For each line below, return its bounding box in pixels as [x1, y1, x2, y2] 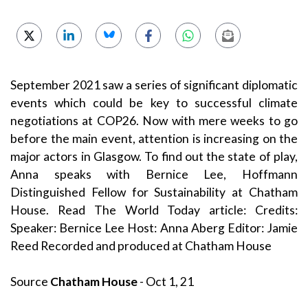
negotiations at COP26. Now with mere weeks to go [10, 113, 298, 128]
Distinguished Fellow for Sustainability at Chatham [10, 184, 298, 199]
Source [10, 274, 50, 289]
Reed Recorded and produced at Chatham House [10, 238, 272, 253]
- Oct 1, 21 [137, 274, 194, 289]
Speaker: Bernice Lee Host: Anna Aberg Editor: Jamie [10, 220, 298, 235]
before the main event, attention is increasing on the [10, 131, 298, 146]
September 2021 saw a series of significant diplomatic [10, 77, 298, 92]
